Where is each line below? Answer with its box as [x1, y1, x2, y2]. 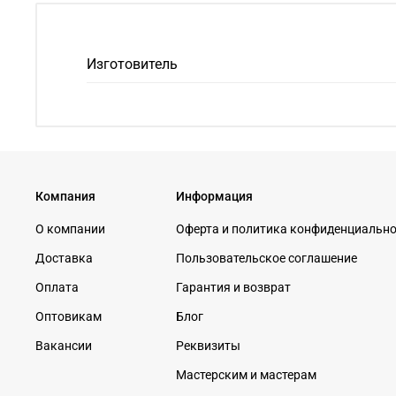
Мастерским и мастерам [176, 367, 316, 383]
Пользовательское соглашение [176, 250, 357, 266]
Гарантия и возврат [176, 279, 291, 295]
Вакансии [35, 338, 92, 354]
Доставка [35, 250, 93, 266]
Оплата [35, 279, 79, 295]
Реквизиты [176, 338, 240, 354]
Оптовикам [35, 308, 102, 324]
